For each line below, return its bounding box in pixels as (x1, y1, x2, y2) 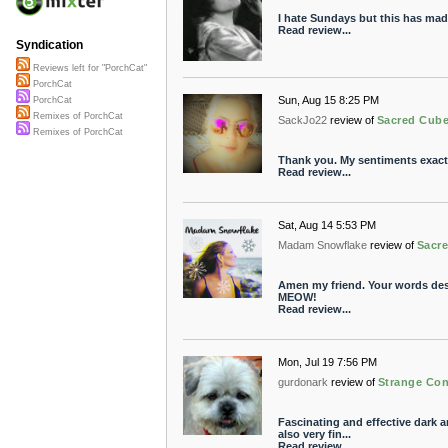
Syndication (16, 38, 83, 53)
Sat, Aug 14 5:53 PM (277, 219, 376, 232)
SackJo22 (277, 114, 327, 127)
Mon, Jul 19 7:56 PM (277, 356, 377, 369)
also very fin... (277, 428, 351, 441)
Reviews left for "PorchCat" (30, 63, 147, 74)
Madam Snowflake (277, 239, 367, 252)
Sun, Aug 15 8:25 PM (277, 94, 379, 107)
